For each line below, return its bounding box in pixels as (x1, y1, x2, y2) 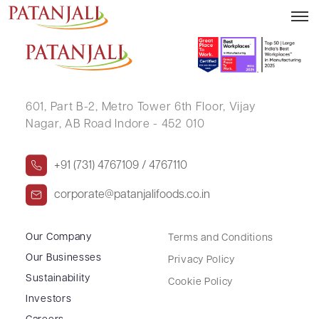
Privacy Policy (168, 254, 235, 266)
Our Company (26, 231, 92, 243)
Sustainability (26, 273, 90, 284)
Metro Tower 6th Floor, (98, 101, 226, 113)
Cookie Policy (168, 276, 234, 288)
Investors (26, 293, 72, 305)
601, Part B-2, (26, 101, 98, 113)
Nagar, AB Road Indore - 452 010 (26, 118, 205, 130)
